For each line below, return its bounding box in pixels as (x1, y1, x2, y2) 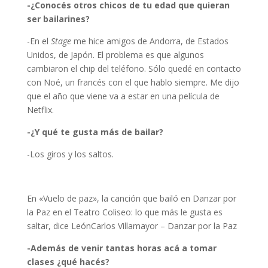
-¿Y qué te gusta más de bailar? (26, 126, 163, 138)
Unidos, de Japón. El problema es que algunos (26, 49, 204, 61)
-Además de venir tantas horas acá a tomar (26, 242, 217, 254)
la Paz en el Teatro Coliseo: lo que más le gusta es (26, 206, 223, 218)
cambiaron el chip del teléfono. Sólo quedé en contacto (26, 63, 241, 75)
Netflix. (26, 104, 54, 116)
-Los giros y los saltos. (26, 148, 114, 160)
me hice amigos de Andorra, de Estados (71, 35, 229, 47)
